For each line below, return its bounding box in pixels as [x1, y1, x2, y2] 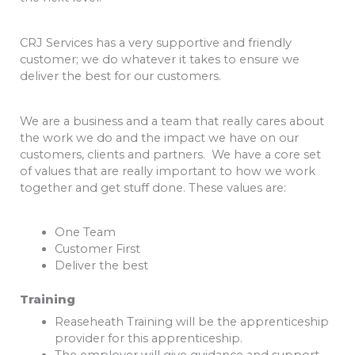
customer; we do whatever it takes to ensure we [20, 52, 300, 67]
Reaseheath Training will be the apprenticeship [54, 315, 329, 330]
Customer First [54, 242, 140, 257]
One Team [54, 225, 116, 240]
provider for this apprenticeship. [54, 331, 242, 346]
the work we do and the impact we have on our [20, 130, 299, 145]
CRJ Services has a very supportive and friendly [20, 35, 292, 50]
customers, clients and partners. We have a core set [20, 147, 321, 162]
